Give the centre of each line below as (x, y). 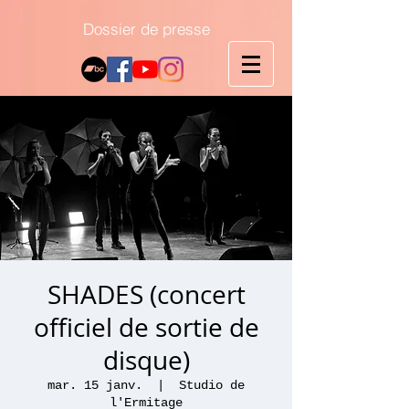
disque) (146, 360)
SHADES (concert (146, 294)
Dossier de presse (146, 28)
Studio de (212, 385)
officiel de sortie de (146, 327)
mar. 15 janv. (95, 385)
